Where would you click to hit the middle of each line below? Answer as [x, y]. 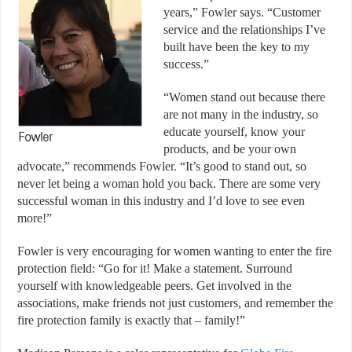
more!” [35, 218]
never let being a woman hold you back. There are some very [169, 183]
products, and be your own [230, 148]
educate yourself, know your [235, 131]
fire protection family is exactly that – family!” [132, 320]
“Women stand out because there [245, 97]
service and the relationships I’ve [245, 29]
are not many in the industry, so [241, 114]
